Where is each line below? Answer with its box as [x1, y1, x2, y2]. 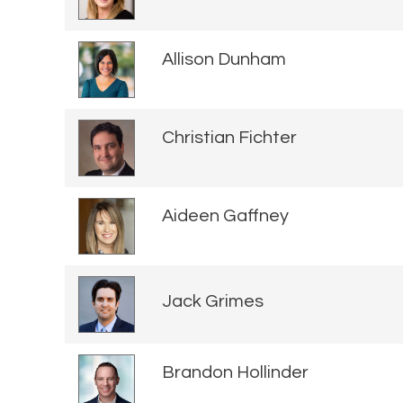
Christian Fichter [162, 128, 297, 147]
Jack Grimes [162, 291, 264, 310]
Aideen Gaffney [162, 206, 289, 225]
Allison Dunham [162, 49, 286, 68]
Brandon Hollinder [162, 363, 309, 381]
